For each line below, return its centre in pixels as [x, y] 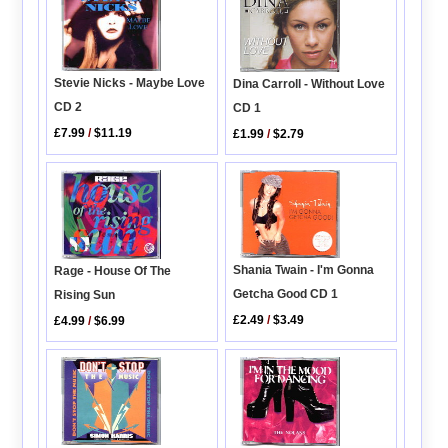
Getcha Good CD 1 [286, 294]
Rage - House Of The [113, 270]
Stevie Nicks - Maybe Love [130, 82]
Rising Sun [85, 294]
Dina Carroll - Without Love [309, 83]
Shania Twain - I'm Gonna [304, 270]
